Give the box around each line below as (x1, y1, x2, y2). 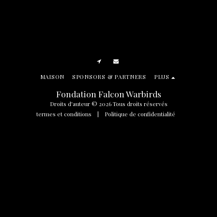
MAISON (40, 73, 64, 81)
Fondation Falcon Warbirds (56, 88, 161, 100)
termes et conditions (36, 110, 92, 118)
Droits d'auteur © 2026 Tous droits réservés (49, 100, 168, 108)
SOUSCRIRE (142, 136, 185, 146)
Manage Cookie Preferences (4, 208, 76, 214)
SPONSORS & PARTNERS (72, 73, 146, 81)
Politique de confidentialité (104, 110, 175, 118)
